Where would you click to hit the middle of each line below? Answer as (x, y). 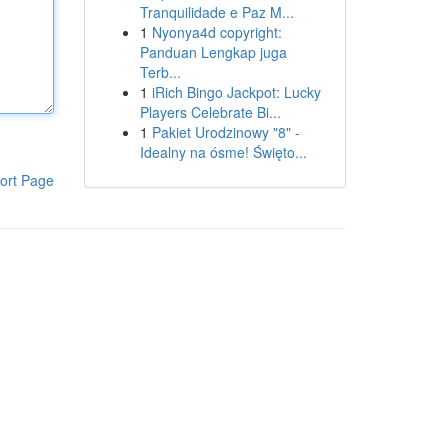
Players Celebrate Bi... (210, 112)
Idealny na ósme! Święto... (223, 152)
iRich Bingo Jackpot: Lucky (236, 92)
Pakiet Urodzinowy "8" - (225, 132)
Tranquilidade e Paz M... (216, 12)
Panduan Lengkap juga (213, 52)
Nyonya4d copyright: (216, 32)
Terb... (160, 72)
